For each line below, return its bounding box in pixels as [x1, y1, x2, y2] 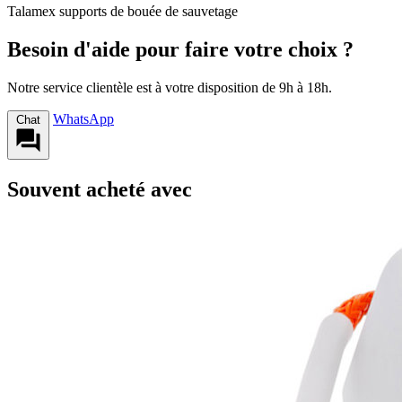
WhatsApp [53, 110, 114, 127]
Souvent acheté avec [7, 177, 192, 201]
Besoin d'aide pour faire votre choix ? [7, 38, 354, 62]
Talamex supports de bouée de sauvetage [7, 4, 241, 20]
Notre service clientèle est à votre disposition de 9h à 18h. [7, 79, 332, 95]
